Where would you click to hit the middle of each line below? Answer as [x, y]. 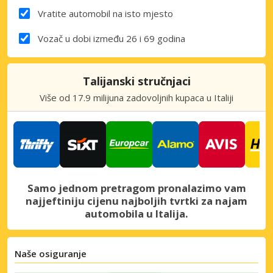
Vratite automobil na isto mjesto [105, 13]
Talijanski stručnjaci [136, 81]
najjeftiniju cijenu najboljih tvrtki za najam [136, 200]
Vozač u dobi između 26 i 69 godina [111, 38]
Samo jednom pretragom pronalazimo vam [136, 188]
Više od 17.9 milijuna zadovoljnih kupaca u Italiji [136, 97]
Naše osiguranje [51, 253]
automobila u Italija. [136, 213]
